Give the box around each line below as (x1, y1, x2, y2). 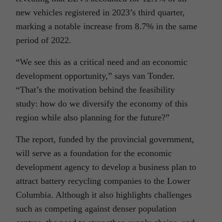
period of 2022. (16, 35, 71, 45)
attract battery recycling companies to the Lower (16, 176, 190, 186)
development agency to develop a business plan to (16, 162, 196, 172)
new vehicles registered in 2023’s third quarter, (16, 7, 185, 17)
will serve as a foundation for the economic (16, 148, 172, 158)
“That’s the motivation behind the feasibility (16, 85, 175, 95)
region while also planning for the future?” (16, 112, 169, 122)
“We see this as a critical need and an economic (16, 57, 187, 67)
